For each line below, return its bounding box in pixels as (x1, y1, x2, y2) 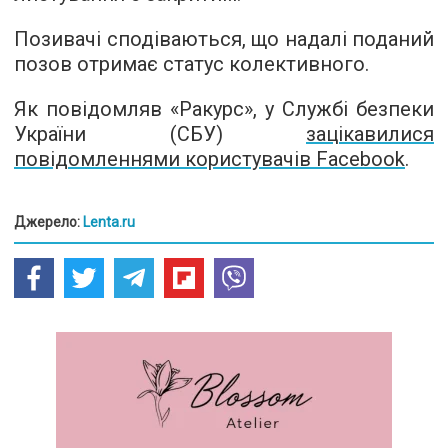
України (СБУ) (14, 121, 306, 146)
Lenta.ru (83, 213, 135, 230)
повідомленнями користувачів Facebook (14, 146, 405, 171)
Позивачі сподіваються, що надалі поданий (14, 26, 434, 51)
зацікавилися (306, 121, 434, 146)
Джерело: (14, 213, 83, 230)
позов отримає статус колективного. (14, 51, 369, 76)
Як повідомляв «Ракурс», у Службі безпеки (14, 96, 434, 121)
